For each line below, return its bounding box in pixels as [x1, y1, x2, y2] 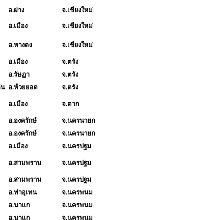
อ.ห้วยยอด [8, 83, 38, 91]
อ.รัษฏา [8, 70, 29, 78]
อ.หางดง [8, 41, 32, 49]
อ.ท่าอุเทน [8, 188, 37, 196]
